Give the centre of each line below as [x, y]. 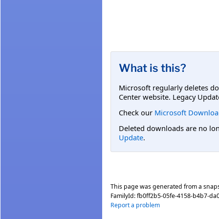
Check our [137, 112]
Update [131, 138]
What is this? [153, 68]
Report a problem [135, 205]
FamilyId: [124, 196]
